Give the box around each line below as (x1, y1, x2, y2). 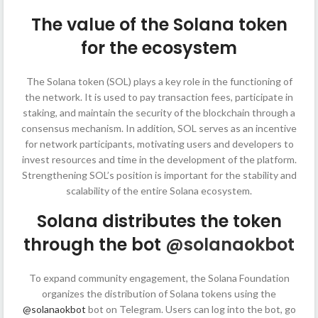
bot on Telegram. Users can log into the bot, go (85, 303, 296, 316)
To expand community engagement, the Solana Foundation (28, 272, 290, 285)
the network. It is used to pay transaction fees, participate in (25, 91, 293, 104)
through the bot (23, 233, 165, 257)
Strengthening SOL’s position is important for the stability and (21, 169, 297, 182)
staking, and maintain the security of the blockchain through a (23, 106, 295, 119)
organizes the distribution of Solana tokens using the (42, 287, 276, 300)
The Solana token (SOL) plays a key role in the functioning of (26, 75, 292, 88)
